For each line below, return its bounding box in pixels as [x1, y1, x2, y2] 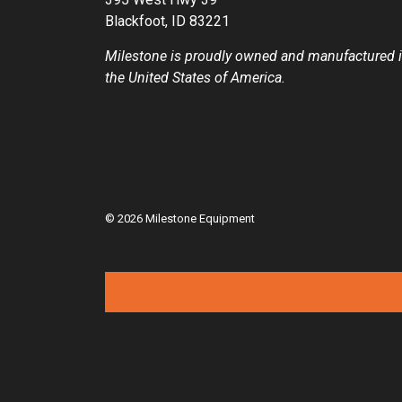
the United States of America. [105, 69, 285, 87]
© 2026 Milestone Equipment [105, 212, 255, 226]
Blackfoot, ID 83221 [105, 13, 230, 31]
